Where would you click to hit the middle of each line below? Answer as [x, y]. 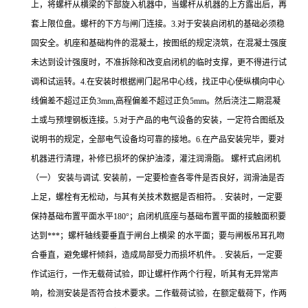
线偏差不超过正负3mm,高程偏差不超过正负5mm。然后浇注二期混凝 [156, 101]
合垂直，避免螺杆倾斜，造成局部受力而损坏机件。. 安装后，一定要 [157, 255]
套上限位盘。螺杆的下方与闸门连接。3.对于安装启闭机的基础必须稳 [158, 24]
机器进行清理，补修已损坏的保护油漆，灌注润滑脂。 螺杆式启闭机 [156, 159]
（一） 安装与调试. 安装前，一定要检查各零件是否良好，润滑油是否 [158, 178]
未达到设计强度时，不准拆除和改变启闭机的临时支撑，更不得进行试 [159, 63]
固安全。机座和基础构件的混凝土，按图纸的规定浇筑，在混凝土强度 [159, 43]
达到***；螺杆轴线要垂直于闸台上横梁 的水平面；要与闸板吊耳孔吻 [158, 236]
